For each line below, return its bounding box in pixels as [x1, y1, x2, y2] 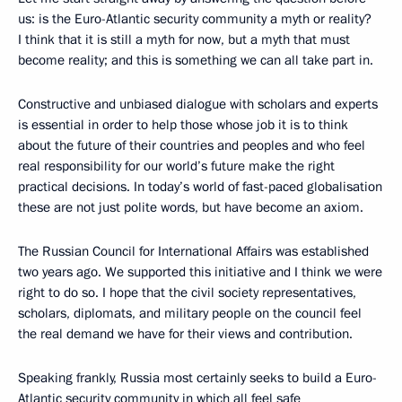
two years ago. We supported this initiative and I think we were [18, 262, 382, 281]
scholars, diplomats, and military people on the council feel [18, 303, 362, 322]
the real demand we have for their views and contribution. [18, 324, 356, 343]
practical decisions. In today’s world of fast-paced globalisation [18, 177, 382, 196]
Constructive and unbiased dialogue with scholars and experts [18, 94, 378, 113]
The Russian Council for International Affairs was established [18, 241, 369, 260]
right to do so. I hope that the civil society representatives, [18, 283, 356, 301]
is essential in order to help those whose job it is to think [18, 115, 348, 134]
